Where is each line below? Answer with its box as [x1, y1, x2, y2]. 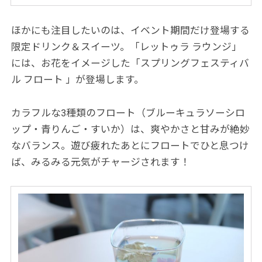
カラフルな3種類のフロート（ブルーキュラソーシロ [11, 106, 246, 119]
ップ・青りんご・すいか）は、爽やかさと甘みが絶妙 [11, 123, 250, 135]
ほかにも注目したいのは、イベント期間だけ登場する [11, 25, 250, 37]
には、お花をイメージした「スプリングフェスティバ [11, 57, 250, 70]
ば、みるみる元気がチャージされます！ [11, 156, 191, 168]
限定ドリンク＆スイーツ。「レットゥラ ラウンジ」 [11, 41, 242, 53]
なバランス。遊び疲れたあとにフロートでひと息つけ [11, 139, 250, 151]
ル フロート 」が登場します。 [11, 74, 144, 86]
